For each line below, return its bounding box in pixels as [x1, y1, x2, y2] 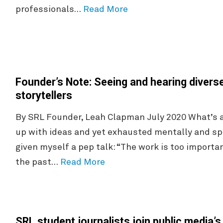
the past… [15, 158, 60, 167]
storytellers [15, 89, 72, 102]
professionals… [15, 5, 83, 14]
